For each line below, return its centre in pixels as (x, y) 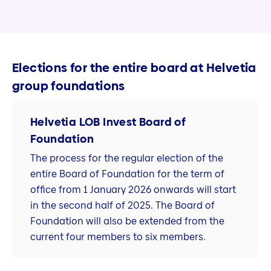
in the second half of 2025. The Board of (122, 206)
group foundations (69, 86)
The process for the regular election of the (127, 158)
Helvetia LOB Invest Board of (108, 122)
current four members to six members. (118, 237)
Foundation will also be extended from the (127, 221)
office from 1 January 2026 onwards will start (133, 190)
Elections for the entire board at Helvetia (134, 68)
